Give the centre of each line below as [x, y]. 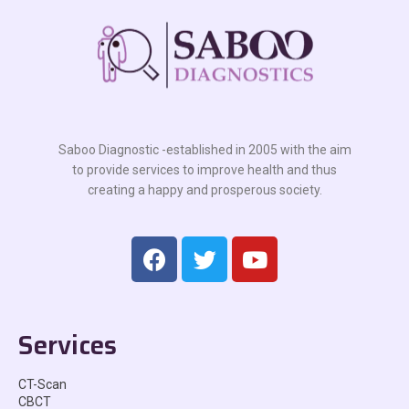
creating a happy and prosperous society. [204, 190]
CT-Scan [42, 385]
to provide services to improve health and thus [204, 170]
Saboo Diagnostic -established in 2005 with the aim [204, 150]
